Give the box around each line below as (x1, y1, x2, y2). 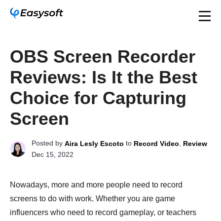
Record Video (134, 140, 179, 148)
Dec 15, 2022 (32, 150, 74, 159)
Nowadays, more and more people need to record (10, 181, 183, 189)
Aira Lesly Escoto (65, 140, 124, 148)
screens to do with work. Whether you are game (10, 194, 175, 203)
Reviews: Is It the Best (10, 67, 197, 87)
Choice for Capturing (10, 88, 186, 108)
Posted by (32, 139, 65, 147)
